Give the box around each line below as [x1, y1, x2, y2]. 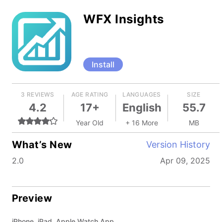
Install [92, 59, 114, 69]
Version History [146, 139, 210, 150]
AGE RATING [71, 91, 109, 98]
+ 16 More [125, 118, 158, 127]
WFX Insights [83, 12, 164, 26]
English [122, 101, 162, 114]
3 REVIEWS [21, 91, 55, 98]
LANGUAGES [122, 91, 161, 98]
